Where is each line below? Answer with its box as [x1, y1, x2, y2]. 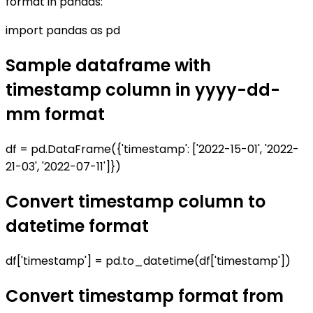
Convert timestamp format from [6, 284, 284, 307]
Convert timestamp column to [6, 189, 265, 213]
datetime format [6, 214, 149, 238]
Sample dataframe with [6, 54, 211, 78]
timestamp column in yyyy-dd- [6, 78, 280, 102]
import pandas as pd [6, 22, 120, 39]
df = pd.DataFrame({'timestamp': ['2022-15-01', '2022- [6, 140, 299, 157]
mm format [6, 103, 105, 126]
